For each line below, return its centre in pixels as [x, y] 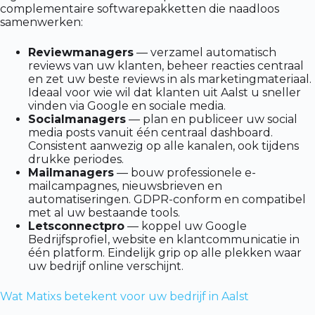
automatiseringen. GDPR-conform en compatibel [167, 200]
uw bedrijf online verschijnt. [106, 266]
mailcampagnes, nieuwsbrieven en [125, 186]
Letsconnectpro [76, 226]
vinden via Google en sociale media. [127, 106]
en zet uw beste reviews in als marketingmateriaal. [170, 79]
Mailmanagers [71, 173]
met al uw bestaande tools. [104, 213]
